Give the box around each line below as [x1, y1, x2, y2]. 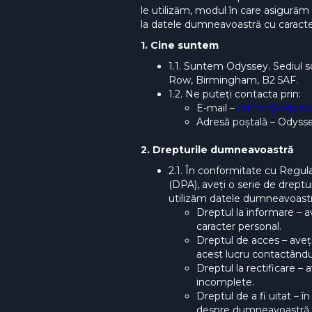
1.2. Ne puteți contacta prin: [169, 88, 301, 100]
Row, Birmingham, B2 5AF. [169, 74, 298, 86]
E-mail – [196, 102, 237, 114]
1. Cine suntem [141, 39, 219, 52]
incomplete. [196, 276, 254, 288]
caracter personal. [196, 220, 281, 233]
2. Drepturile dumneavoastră [141, 143, 294, 156]
